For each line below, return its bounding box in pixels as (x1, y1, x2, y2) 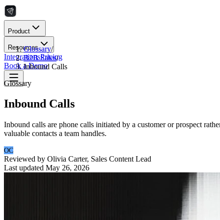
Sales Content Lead (91, 155, 151, 164)
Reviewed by (4, 155, 47, 164)
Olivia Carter (47, 155, 87, 164)
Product (8, 27, 30, 35)
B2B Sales (24, 53, 56, 62)
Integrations (4, 53, 40, 61)
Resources (8, 44, 38, 51)
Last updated (4, 164, 44, 172)
